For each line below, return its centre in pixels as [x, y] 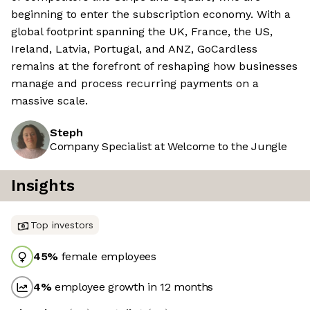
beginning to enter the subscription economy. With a [151, 15]
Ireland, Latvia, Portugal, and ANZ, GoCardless [134, 49]
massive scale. [49, 101]
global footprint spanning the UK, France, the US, [142, 32]
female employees [107, 257]
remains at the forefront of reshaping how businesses [154, 66]
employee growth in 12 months [133, 287]
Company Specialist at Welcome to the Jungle [168, 147]
